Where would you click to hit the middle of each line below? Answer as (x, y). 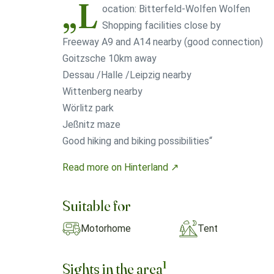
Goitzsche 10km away (109, 59)
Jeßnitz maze (91, 125)
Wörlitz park (88, 108)
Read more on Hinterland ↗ (120, 168)
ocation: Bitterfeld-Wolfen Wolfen (176, 9)
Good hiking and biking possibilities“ (137, 141)
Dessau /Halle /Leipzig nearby (127, 75)
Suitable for (97, 206)
